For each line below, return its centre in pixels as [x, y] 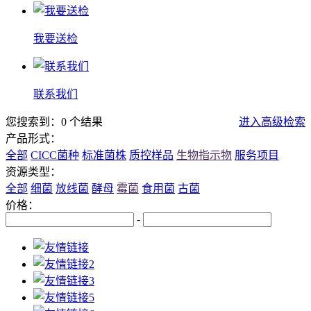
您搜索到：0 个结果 [54, 122]
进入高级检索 [272, 122]
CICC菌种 [55, 155]
